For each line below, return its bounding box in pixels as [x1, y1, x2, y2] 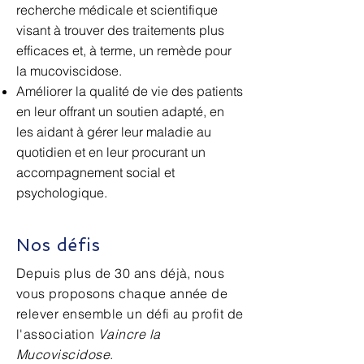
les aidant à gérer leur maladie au [16, 123, 211, 140]
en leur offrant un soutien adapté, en [16, 103, 224, 119]
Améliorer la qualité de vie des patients [16, 83, 243, 99]
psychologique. [16, 184, 107, 201]
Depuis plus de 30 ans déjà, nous [16, 265, 225, 281]
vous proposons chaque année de [16, 285, 228, 301]
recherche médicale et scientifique [16, 2, 218, 18]
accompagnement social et [16, 164, 175, 180]
